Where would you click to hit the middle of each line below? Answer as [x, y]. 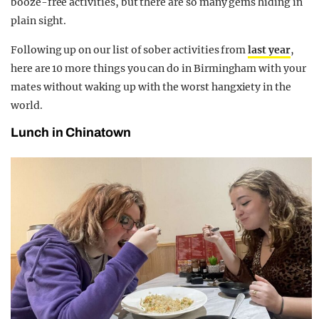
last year [269, 50]
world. [27, 106]
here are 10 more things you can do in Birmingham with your [158, 69]
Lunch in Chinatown [71, 133]
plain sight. [39, 21]
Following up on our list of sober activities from [130, 50]
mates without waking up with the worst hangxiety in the [151, 87]
